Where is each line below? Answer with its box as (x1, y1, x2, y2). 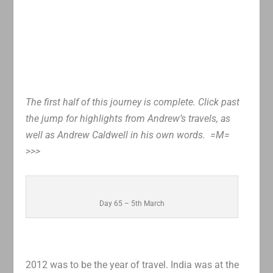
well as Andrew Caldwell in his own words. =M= (26, 129, 233, 141)
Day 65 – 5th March (99, 199, 165, 208)
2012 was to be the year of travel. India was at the (26, 258, 239, 271)
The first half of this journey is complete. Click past (26, 96, 240, 108)
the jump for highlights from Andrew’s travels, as (26, 113, 231, 125)
